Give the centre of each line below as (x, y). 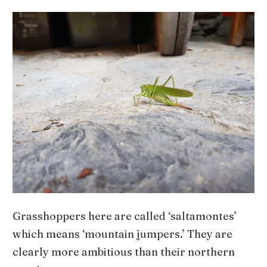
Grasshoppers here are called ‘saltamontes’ (125, 216)
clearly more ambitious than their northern (124, 252)
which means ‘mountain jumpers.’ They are (123, 234)
